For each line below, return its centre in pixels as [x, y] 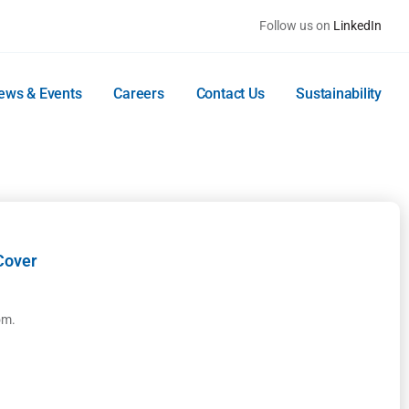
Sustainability [339, 94]
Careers [139, 94]
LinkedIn [358, 26]
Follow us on [297, 26]
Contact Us [230, 94]
